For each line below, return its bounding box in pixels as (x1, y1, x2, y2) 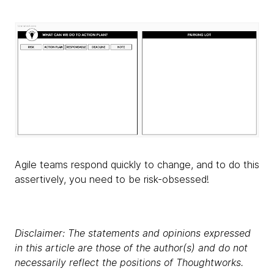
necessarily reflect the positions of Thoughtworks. (15, 256, 243, 268)
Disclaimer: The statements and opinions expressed (15, 226, 251, 239)
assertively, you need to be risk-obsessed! (15, 172, 209, 185)
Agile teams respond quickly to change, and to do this (15, 158, 259, 171)
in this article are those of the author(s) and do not (15, 241, 248, 254)
